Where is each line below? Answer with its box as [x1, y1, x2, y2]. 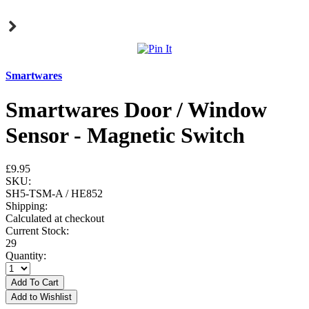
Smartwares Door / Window [6, 97, 267, 122]
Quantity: [6, 250, 46, 262]
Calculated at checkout [6, 212, 104, 225]
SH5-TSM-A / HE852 [6, 188, 103, 200]
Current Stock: [6, 225, 69, 237]
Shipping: [6, 200, 48, 212]
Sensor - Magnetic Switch [6, 122, 245, 148]
